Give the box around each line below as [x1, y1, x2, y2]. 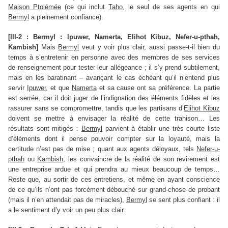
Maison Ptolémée [8, 3, 61, 11]
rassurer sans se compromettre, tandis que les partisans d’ [8, 104, 184, 112]
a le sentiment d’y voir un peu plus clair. [8, 206, 125, 214]
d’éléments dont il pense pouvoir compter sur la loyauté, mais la [8, 135, 220, 143]
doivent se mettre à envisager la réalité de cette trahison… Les [8, 115, 220, 123]
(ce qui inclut [61, 3, 109, 11]
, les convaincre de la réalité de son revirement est [63, 155, 220, 163]
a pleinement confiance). [29, 13, 103, 21]
